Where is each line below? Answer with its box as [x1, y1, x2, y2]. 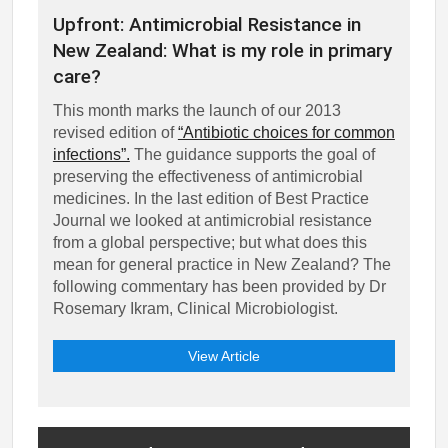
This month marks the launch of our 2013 [52, 101, 341, 119]
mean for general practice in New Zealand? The [52, 255, 391, 273]
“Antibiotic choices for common [177, 123, 395, 141]
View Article [187, 347, 260, 364]
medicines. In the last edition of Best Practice [52, 189, 369, 207]
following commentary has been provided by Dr [52, 277, 386, 295]
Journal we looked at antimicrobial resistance [52, 211, 372, 229]
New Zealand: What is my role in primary [52, 38, 392, 62]
